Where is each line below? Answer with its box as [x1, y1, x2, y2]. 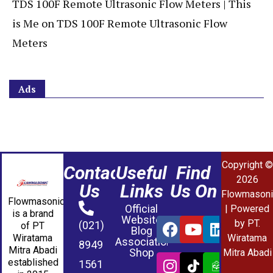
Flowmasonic [8, 195, 65, 207]
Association [115, 235, 173, 249]
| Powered [225, 203, 270, 215]
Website [121, 213, 162, 227]
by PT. [234, 218, 260, 230]
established [8, 256, 58, 268]
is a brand [12, 207, 54, 219]
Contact [63, 162, 126, 184]
